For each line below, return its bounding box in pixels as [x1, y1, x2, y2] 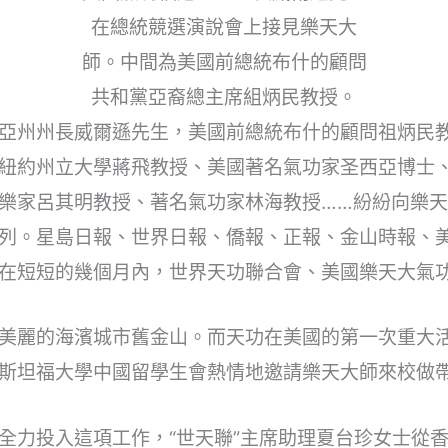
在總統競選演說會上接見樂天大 [91, 15, 357, 39]
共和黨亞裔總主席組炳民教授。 [91, 85, 357, 109]
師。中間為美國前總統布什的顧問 [81, 50, 367, 74]
